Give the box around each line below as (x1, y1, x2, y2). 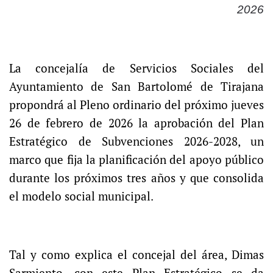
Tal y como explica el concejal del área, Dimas (9, 247, 264, 263)
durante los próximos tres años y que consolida (9, 171, 264, 186)
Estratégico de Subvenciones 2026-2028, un (9, 134, 264, 149)
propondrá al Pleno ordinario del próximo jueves (9, 97, 264, 113)
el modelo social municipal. (9, 189, 154, 204)
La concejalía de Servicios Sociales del (9, 61, 264, 76)
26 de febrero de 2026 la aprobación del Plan (9, 116, 264, 131)
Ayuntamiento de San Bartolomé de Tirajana (9, 79, 264, 94)
